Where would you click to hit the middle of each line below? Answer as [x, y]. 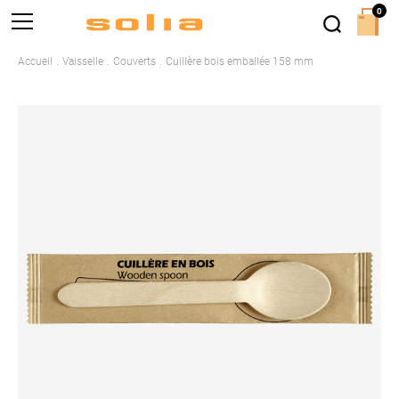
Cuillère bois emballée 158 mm [240, 61]
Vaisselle [83, 61]
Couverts [134, 61]
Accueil [35, 61]
